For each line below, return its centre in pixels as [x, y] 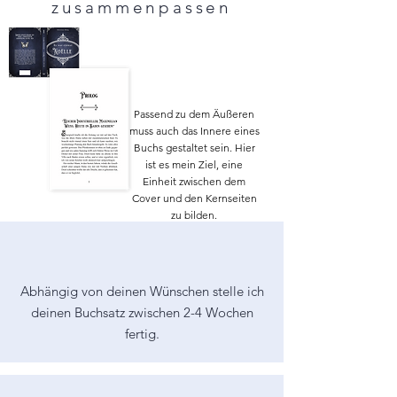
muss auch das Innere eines [194, 131]
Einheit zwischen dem [194, 181]
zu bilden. [194, 215]
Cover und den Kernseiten [194, 198]
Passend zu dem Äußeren [194, 114]
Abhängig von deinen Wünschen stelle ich [142, 291]
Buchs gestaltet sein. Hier [194, 148]
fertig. [142, 334]
